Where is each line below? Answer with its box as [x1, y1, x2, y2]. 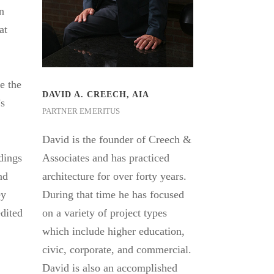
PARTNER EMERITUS [42, 106, 120, 116]
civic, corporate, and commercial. [42, 243, 191, 256]
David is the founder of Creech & [42, 133, 191, 146]
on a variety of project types [42, 207, 167, 220]
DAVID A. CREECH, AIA [42, 90, 149, 100]
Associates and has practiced [42, 152, 169, 165]
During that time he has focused [42, 188, 184, 201]
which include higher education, [42, 225, 185, 238]
